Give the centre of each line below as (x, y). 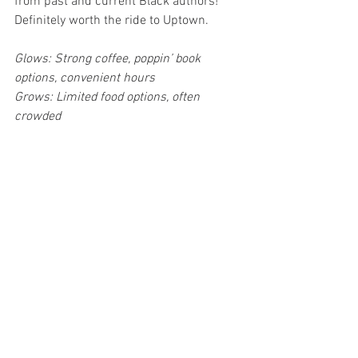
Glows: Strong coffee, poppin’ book (109, 60)
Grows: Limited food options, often (109, 98)
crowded (38, 117)
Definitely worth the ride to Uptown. (111, 21)
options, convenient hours (85, 79)
